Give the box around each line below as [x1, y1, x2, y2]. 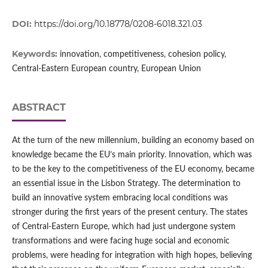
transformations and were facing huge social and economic [11, 237, 230, 246]
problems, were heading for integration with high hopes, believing [11, 251, 252, 260]
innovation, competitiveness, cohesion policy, [59, 50, 226, 59]
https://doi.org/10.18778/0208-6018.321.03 [33, 19, 202, 30]
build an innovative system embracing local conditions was [11, 194, 228, 203]
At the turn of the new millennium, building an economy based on [11, 136, 254, 145]
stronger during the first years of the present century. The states [11, 208, 248, 217]
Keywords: [11, 48, 60, 60]
